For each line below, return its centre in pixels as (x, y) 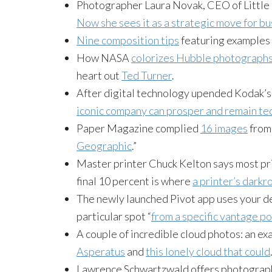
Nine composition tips (128, 40)
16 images (224, 128)
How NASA (104, 58)
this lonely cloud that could (208, 252)
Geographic (104, 146)
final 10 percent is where (134, 181)
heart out (99, 76)
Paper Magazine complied (138, 128)
